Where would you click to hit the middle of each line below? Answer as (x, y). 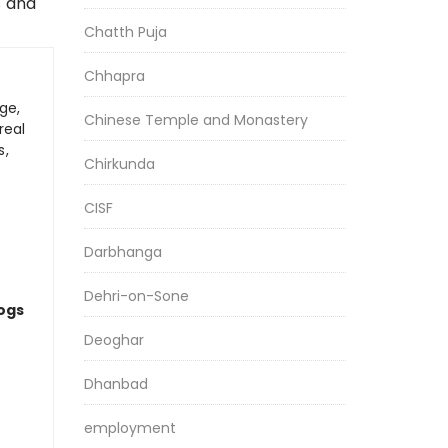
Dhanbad (115, 384)
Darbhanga (122, 252)
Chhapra (114, 76)
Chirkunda (119, 164)
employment (129, 428)
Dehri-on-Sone (136, 296)
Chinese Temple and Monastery (195, 120)
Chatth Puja (125, 32)
